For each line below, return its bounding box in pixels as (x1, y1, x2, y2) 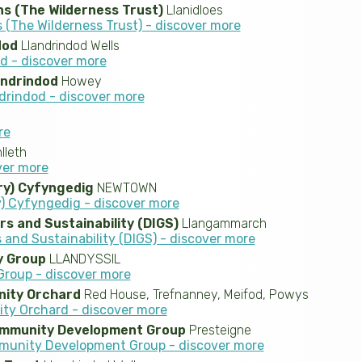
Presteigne (185, 322, 251, 339)
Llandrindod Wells (17, 38, 120, 54)
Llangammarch (178, 216, 267, 232)
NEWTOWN (93, 180, 157, 196)
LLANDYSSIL (45, 251, 120, 267)
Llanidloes (162, 2, 223, 19)
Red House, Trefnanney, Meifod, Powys (80, 287, 309, 303)
